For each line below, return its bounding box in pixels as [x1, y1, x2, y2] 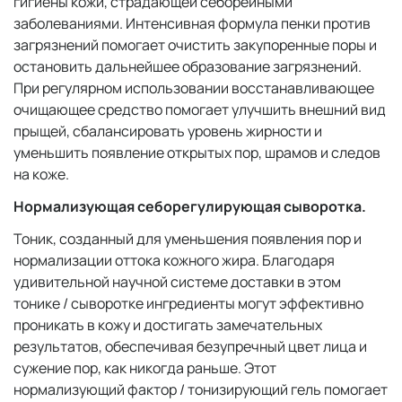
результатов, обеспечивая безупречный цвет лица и [13, 336, 367, 356]
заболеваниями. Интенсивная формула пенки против [13, 13, 371, 33]
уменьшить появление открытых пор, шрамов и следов [13, 143, 380, 162]
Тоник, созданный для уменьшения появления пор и [13, 229, 362, 249]
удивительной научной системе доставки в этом [13, 272, 341, 292]
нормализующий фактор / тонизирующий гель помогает [13, 380, 388, 399]
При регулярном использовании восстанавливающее [13, 78, 374, 98]
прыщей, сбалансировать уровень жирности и [13, 121, 322, 141]
